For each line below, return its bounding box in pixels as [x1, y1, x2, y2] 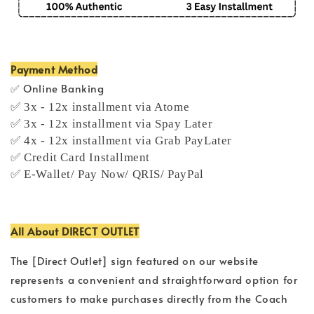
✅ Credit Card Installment [11, 150, 151, 164]
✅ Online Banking [11, 80, 104, 95]
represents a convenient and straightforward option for [11, 271, 298, 287]
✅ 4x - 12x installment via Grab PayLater [11, 133, 233, 147]
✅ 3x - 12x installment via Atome [11, 100, 190, 114]
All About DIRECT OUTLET [11, 223, 139, 238]
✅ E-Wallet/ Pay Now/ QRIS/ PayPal [11, 167, 204, 181]
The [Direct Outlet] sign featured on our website [11, 252, 259, 268]
